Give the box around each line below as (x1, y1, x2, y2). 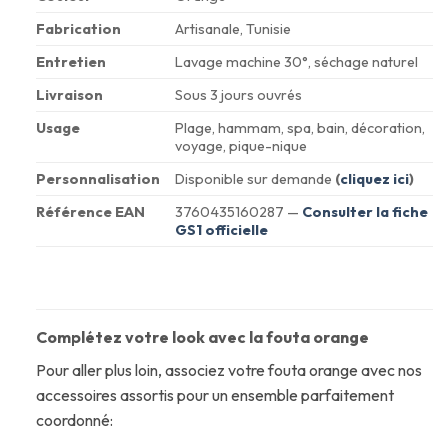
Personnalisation (35, 170, 160, 189)
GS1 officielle (174, 221, 268, 240)
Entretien (35, 53, 106, 72)
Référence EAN (35, 203, 145, 222)
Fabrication (35, 20, 121, 39)
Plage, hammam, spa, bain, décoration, (174, 119, 425, 138)
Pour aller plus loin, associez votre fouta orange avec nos (35, 360, 422, 381)
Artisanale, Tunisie (174, 20, 291, 39)
